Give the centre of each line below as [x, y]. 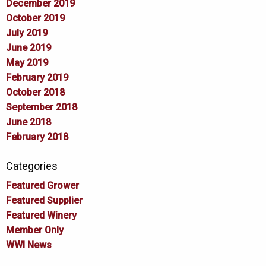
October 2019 [35, 18]
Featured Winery [41, 215]
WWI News [29, 245]
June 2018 [28, 122]
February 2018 [37, 137]
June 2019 [28, 47]
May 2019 [27, 62]
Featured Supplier [44, 200]
